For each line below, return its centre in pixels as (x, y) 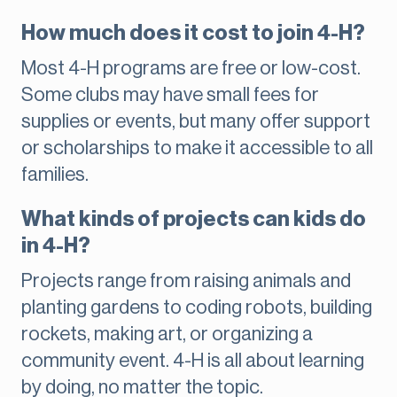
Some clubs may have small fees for (170, 95)
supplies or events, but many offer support (196, 122)
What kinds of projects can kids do (194, 219)
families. (55, 175)
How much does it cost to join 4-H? (193, 33)
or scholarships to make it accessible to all (197, 148)
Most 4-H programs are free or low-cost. (191, 69)
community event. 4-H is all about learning (193, 361)
